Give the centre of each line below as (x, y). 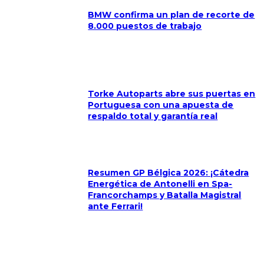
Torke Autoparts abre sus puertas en (172, 94)
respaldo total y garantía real (153, 116)
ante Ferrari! (115, 207)
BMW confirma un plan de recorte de (171, 15)
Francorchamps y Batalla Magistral (165, 195)
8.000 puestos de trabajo (145, 26)
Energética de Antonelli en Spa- (160, 184)
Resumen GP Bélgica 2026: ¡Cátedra (169, 173)
